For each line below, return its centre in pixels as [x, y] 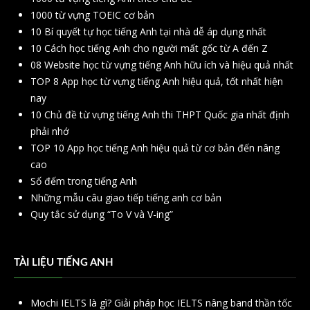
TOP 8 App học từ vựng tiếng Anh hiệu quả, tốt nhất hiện [157, 82]
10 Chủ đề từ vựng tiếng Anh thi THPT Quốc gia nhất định [160, 115]
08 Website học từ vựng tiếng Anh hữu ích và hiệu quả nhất [162, 65]
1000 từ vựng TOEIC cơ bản [92, 15]
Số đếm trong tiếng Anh [84, 181]
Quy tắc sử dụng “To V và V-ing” [102, 215]
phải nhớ [50, 131]
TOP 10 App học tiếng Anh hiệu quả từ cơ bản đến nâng [155, 148]
